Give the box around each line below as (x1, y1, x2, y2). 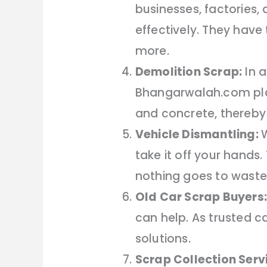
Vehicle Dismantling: (135, 126, 261, 143)
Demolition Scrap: (135, 64, 243, 80)
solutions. (135, 231, 191, 247)
